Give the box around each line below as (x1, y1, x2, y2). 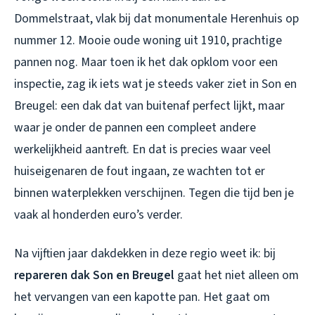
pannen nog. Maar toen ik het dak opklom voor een (14, 53, 278, 72)
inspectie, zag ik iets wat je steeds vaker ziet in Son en (14, 75, 297, 94)
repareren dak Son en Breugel (14, 266, 174, 285)
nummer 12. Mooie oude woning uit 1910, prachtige (14, 32, 282, 50)
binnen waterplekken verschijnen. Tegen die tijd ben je (14, 184, 294, 202)
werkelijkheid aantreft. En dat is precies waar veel (14, 141, 271, 159)
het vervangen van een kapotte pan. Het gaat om (14, 288, 270, 307)
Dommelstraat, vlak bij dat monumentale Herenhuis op (14, 10, 299, 28)
